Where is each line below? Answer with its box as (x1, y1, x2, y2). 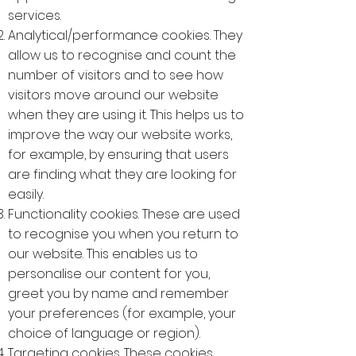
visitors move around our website (8, 86, 219, 104)
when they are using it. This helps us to (8, 106, 244, 124)
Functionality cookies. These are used (8, 205, 240, 223)
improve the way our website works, (8, 126, 232, 144)
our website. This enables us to (8, 245, 198, 263)
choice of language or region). (8, 324, 200, 342)
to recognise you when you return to (8, 225, 238, 243)
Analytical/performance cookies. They (8, 26, 242, 44)
